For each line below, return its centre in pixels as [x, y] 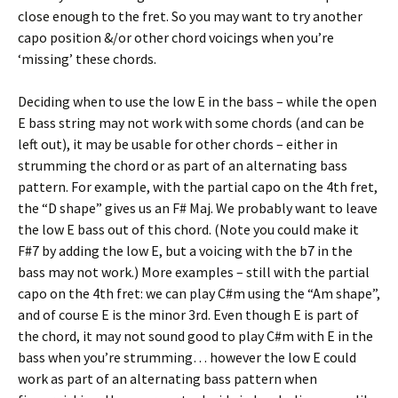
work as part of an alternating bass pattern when [167, 378]
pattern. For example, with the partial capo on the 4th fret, [198, 187]
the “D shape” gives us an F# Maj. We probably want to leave [198, 208]
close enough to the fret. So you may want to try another [190, 16]
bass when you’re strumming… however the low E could [187, 357]
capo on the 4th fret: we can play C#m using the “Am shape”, [199, 293]
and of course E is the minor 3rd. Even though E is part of [188, 314]
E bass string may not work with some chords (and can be [191, 123]
